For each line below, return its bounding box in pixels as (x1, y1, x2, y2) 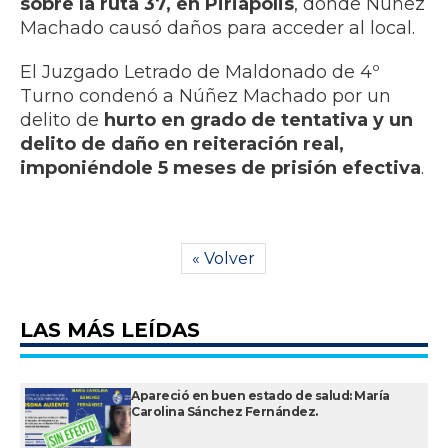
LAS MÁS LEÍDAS (20, 318, 200, 343)
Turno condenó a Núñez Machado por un (20, 85, 391, 108)
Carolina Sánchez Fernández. (131, 404, 318, 420)
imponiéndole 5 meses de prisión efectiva (20, 157, 421, 180)
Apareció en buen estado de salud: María (131, 388, 390, 404)
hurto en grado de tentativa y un (104, 109, 413, 132)
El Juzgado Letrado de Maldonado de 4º (20, 61, 380, 84)
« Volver (191, 249, 255, 269)
